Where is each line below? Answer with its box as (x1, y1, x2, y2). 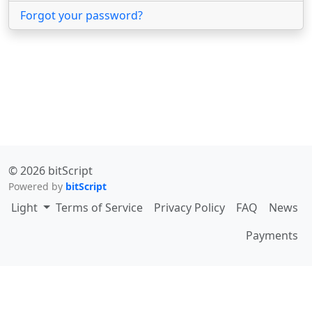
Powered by (8, 180, 65, 193)
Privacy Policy (154, 200, 225, 215)
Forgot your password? (20, 8, 143, 23)
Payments (246, 228, 298, 243)
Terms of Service (56, 200, 143, 215)
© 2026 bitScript (8, 163, 93, 178)
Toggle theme (40, 199, 113, 214)
